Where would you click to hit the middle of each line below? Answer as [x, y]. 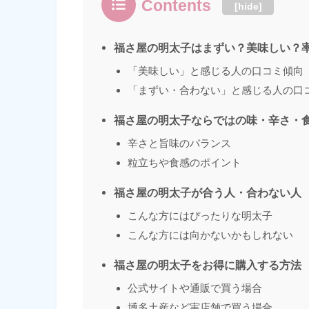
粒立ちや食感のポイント [185, 162]
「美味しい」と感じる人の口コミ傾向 [216, 70]
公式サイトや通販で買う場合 [195, 288]
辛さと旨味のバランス [179, 143]
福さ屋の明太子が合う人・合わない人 [208, 192]
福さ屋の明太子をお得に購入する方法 [208, 265]
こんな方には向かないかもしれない [210, 235]
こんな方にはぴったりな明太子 [200, 215]
